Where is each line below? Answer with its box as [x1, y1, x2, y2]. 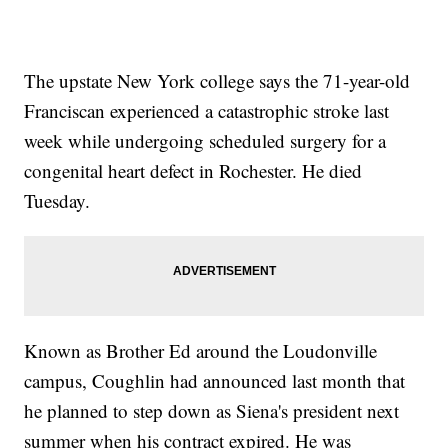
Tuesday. [24, 188, 91, 214]
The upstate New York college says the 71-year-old [24, 68, 411, 94]
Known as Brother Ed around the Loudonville [24, 338, 378, 364]
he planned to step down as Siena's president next [24, 398, 400, 424]
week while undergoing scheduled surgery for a [24, 128, 387, 154]
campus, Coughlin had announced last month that [24, 368, 406, 394]
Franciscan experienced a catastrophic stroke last [24, 98, 390, 124]
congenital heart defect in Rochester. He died [24, 158, 363, 184]
